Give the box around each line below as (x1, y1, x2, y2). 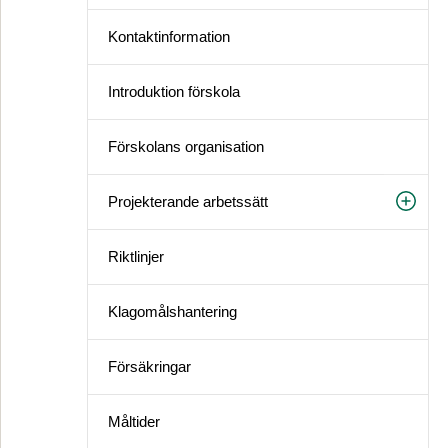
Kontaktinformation (108, 27, 230, 45)
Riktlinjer (108, 247, 164, 265)
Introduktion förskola (108, 82, 240, 100)
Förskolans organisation (108, 137, 264, 155)
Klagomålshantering (108, 302, 237, 320)
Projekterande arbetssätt (108, 192, 268, 210)
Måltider (108, 412, 160, 430)
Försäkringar (108, 357, 191, 375)
